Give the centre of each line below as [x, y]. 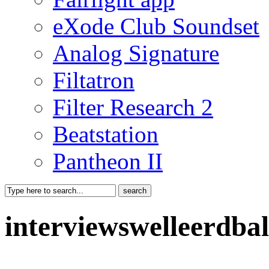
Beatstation [106, 134]
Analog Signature [136, 53]
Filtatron [94, 80]
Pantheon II [108, 162]
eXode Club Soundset [156, 26]
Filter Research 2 [133, 107]
